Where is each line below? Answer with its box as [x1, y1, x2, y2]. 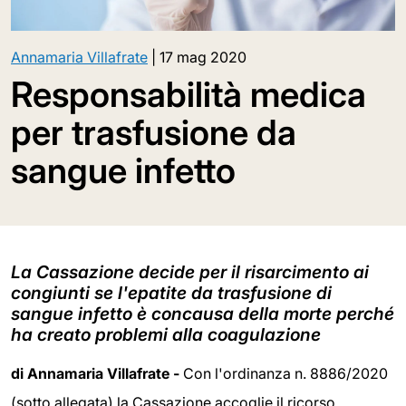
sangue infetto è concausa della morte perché [11, 302, 394, 324]
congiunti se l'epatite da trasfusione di [11, 281, 332, 304]
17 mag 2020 [159, 47, 246, 66]
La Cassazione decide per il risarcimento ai [11, 260, 369, 283]
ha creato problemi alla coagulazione [11, 323, 321, 345]
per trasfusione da [11, 111, 296, 153]
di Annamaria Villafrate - [11, 363, 179, 382]
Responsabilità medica [11, 72, 366, 115]
